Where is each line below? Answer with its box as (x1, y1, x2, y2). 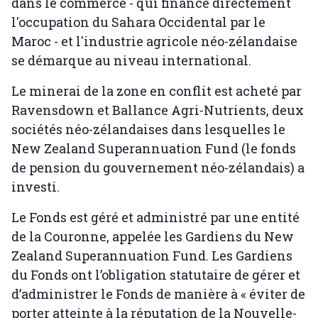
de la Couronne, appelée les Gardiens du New (11, 228, 294, 246)
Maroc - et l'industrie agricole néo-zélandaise (11, 33, 297, 50)
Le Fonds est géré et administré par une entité (11, 209, 300, 226)
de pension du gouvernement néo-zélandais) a (11, 159, 305, 177)
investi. (11, 178, 60, 196)
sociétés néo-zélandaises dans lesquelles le (11, 121, 285, 138)
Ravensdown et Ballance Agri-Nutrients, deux (11, 102, 304, 119)
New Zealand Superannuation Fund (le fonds (11, 140, 296, 158)
